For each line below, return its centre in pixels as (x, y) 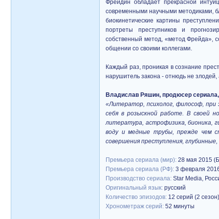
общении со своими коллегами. (149, 48)
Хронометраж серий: (135, 206)
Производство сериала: (139, 178)
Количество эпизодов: (137, 197)
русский (175, 188)
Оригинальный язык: (135, 188)
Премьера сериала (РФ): (141, 169)
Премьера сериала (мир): (142, 160)
